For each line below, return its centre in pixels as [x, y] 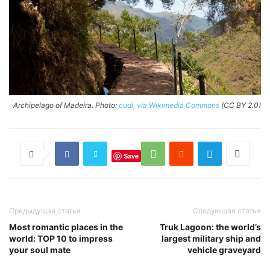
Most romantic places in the [66, 227]
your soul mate [40, 250]
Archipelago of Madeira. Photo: [66, 105]
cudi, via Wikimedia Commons [169, 105]
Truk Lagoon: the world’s [210, 227]
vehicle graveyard [224, 250]
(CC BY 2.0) [240, 105]
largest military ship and [211, 239]
